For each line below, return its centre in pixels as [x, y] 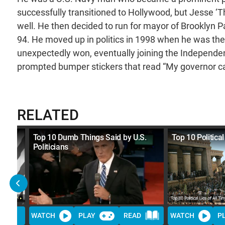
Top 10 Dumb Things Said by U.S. [90, 137]
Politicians [51, 147]
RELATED [48, 115]
